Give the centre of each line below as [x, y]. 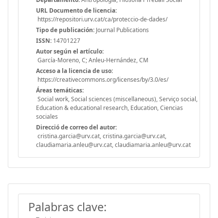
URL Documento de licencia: [76, 10]
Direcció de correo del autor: [76, 127]
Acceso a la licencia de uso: [74, 71]
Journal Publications [122, 30]
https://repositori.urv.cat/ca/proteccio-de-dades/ [102, 19]
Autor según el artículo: [70, 51]
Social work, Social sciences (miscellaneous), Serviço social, [117, 99]
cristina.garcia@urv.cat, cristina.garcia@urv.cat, [101, 136]
